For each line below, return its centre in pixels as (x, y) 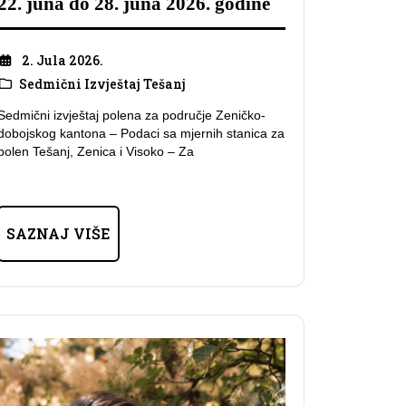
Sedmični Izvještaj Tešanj (102, 83)
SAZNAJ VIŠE (58, 234)
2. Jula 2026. (62, 60)
